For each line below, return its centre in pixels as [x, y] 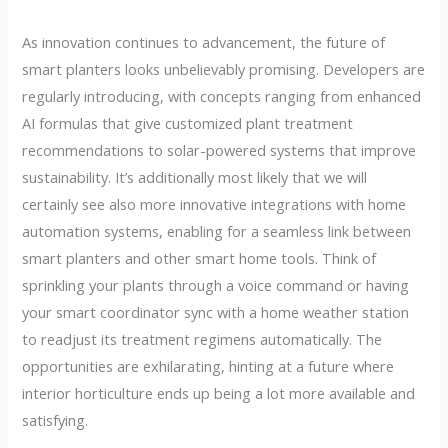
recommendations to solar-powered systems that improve [219, 149]
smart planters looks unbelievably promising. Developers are [224, 68]
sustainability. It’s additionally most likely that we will [195, 176]
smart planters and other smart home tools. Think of [199, 257]
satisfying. [55, 419]
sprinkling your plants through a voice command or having [216, 284]
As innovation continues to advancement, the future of [204, 41]
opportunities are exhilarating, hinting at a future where [208, 365]
